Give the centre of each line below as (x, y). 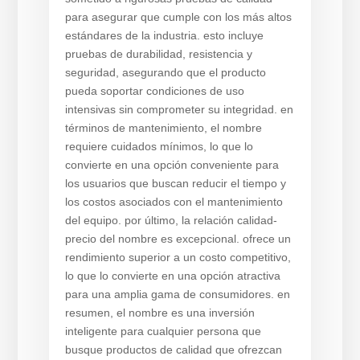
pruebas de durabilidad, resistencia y (158, 54)
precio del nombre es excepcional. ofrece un (178, 239)
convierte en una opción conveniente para (172, 165)
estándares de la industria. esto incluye (164, 35)
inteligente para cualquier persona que (163, 331)
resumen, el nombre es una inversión (160, 313)
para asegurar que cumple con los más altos (178, 17)
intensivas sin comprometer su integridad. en (179, 109)
